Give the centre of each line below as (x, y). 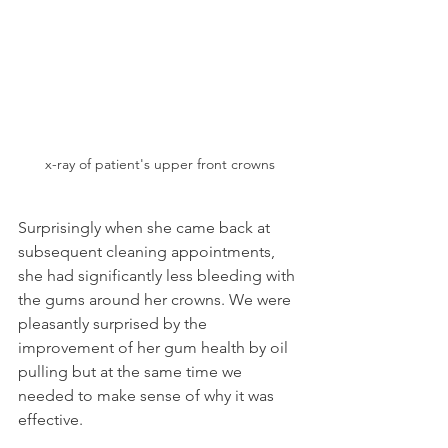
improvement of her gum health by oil (155, 348)
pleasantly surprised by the (114, 324)
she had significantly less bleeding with (158, 276)
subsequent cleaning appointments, (148, 252)
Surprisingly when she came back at (146, 228)
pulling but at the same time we (132, 372)
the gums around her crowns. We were (156, 300)
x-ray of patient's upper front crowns (160, 164)
